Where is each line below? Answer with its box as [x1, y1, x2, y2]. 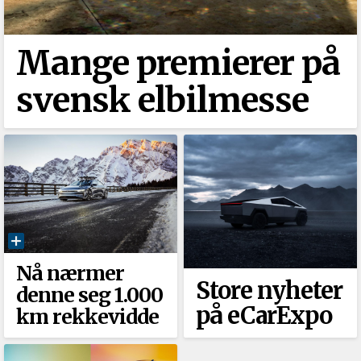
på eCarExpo [195, 301, 332, 331]
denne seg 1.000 [16, 282, 163, 309]
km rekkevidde [16, 304, 159, 330]
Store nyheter [195, 276, 342, 306]
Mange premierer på [16, 41, 340, 84]
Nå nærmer [16, 260, 124, 287]
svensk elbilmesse [16, 78, 309, 121]
